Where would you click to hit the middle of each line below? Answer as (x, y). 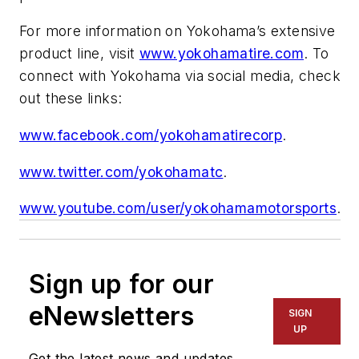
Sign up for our (121, 284)
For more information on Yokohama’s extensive (177, 31)
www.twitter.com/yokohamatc (121, 171)
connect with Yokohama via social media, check (180, 76)
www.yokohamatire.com (222, 54)
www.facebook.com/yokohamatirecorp (151, 135)
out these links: (71, 99)
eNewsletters (112, 317)
